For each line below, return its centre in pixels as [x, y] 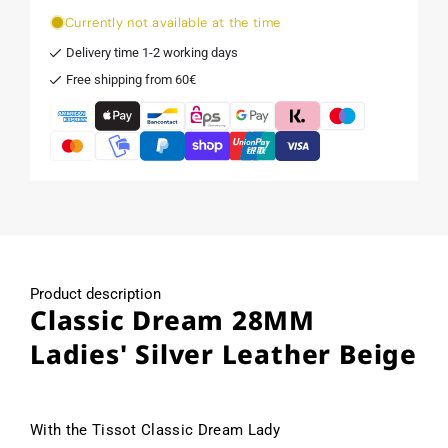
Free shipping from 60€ [131, 79]
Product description [95, 293]
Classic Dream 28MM [173, 319]
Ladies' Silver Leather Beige [223, 353]
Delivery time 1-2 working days [152, 52]
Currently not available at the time [173, 22]
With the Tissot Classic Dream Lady [155, 429]
